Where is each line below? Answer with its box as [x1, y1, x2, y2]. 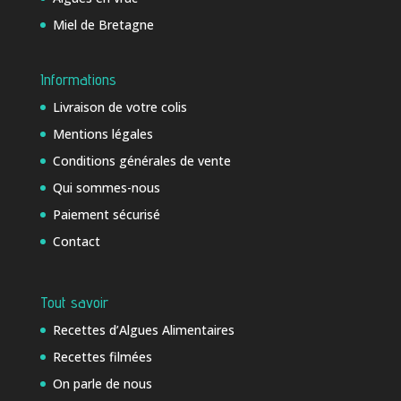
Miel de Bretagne [52, 15, 154, 33]
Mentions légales [52, 125, 153, 143]
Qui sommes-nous [52, 179, 160, 197]
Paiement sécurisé [52, 206, 160, 224]
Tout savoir [39, 293, 108, 312]
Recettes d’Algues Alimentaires [52, 321, 235, 339]
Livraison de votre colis [52, 98, 187, 116]
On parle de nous [52, 375, 152, 393]
